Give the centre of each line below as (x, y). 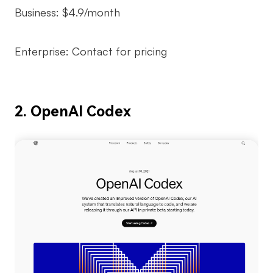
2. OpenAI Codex (73, 112)
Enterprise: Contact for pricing (91, 51)
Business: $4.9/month (67, 12)
